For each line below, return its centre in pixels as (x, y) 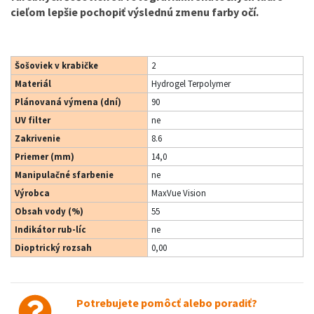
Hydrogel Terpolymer (191, 83)
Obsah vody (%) (49, 211)
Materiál (33, 83)
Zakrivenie (37, 138)
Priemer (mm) (45, 156)
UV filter (33, 120)
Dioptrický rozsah (53, 247)
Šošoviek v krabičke (56, 65)
